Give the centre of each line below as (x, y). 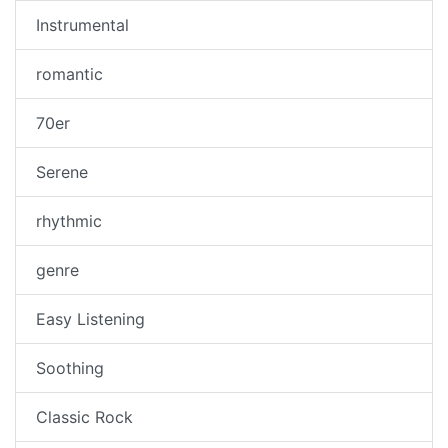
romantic (69, 74)
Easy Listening (90, 319)
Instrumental (82, 25)
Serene (62, 172)
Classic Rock (84, 417)
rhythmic (69, 221)
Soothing (70, 368)
